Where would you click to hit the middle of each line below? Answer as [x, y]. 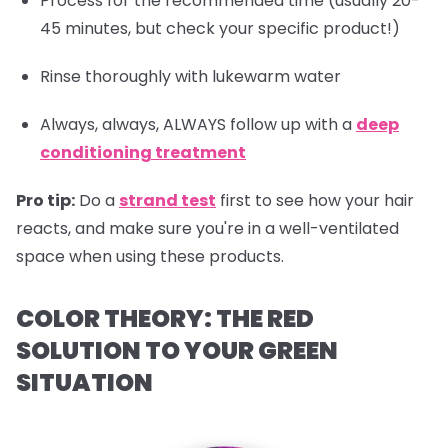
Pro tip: [45, 201]
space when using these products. [150, 257]
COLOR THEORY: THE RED [165, 319]
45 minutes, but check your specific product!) [220, 29]
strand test [167, 201]
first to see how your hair [315, 201]
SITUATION [84, 383]
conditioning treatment [143, 153]
